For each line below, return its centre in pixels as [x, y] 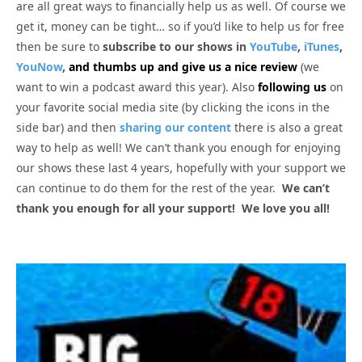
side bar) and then [68, 128]
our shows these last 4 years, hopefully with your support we [181, 168]
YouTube [274, 47]
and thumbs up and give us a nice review [183, 67]
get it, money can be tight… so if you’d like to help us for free [180, 27]
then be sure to [59, 47]
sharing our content [175, 128]
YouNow [39, 67]
